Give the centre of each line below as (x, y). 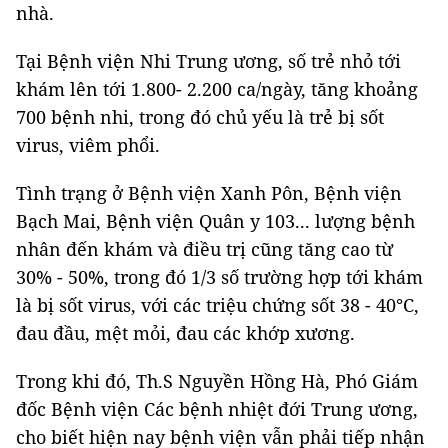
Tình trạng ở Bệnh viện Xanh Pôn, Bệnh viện (209, 193)
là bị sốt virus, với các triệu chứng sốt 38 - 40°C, (217, 305)
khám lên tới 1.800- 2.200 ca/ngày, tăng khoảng (217, 89)
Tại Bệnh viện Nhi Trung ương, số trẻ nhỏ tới (208, 61)
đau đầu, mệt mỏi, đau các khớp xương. (185, 333)
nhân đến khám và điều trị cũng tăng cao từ (204, 249)
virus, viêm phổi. (88, 145)
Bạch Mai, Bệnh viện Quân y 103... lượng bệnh (215, 221)
